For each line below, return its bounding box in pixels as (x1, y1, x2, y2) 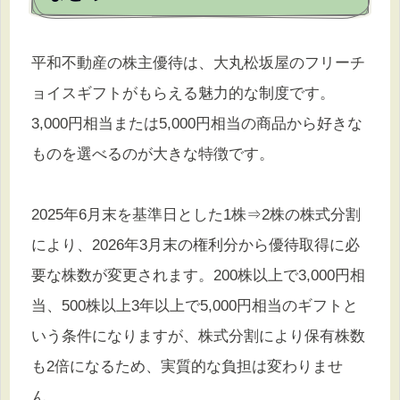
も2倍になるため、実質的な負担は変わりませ (31, 357, 343, 375)
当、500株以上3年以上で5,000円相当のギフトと (31, 296, 358, 314)
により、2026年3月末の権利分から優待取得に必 (31, 236, 360, 254)
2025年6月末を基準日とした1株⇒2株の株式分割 (31, 205, 361, 223)
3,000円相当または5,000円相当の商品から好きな (31, 114, 362, 132)
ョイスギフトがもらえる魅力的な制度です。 (31, 84, 335, 102)
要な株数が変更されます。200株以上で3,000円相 (31, 266, 365, 284)
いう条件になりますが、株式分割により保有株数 (31, 327, 365, 345)
